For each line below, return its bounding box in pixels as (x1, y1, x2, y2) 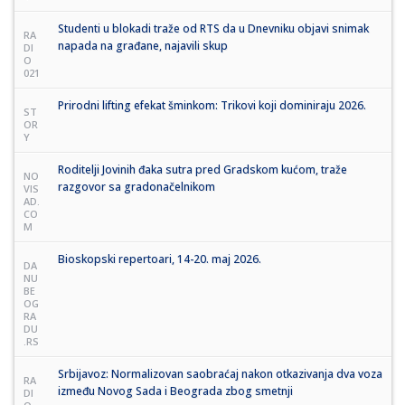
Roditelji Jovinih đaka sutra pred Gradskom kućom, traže (58, 161, 347, 177)
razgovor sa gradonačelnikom (58, 178, 215, 194)
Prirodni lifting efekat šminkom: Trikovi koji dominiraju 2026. (58, 97, 366, 113)
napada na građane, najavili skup (58, 37, 228, 53)
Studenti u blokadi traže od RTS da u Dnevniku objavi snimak (58, 20, 369, 36)
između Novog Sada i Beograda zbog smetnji (58, 382, 293, 399)
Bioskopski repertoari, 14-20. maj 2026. (58, 250, 261, 267)
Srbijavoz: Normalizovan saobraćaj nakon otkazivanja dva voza (58, 365, 382, 381)
